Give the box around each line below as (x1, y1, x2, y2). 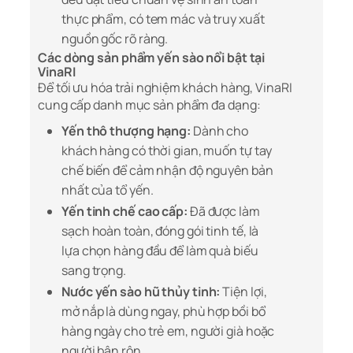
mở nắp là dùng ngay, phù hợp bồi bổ (61, 303, 266, 321)
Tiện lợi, (220, 283, 267, 301)
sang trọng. (61, 262, 126, 280)
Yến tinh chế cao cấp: (61, 203, 188, 221)
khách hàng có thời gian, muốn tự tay (61, 142, 273, 160)
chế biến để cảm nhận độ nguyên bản (61, 162, 273, 180)
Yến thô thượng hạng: (61, 122, 191, 140)
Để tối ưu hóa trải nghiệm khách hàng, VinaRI (38, 79, 292, 97)
